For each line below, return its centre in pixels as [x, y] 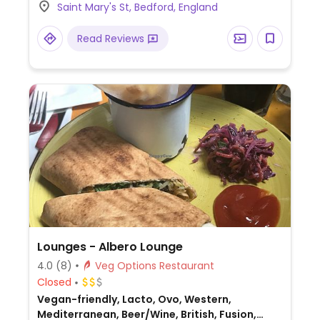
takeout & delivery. [89, 11]
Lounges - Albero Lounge [110, 246]
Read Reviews [112, 38]
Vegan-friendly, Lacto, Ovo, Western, [134, 299]
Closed [54, 282]
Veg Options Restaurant [186, 265]
